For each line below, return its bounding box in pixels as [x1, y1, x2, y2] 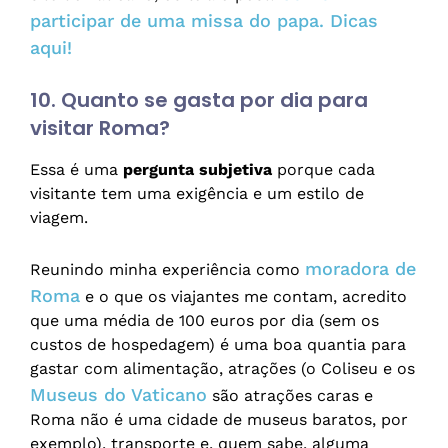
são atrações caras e [207, 386, 373, 406]
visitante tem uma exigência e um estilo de [30, 184, 364, 204]
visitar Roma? [30, 114, 170, 143]
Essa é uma [30, 160, 123, 180]
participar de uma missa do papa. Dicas [30, 10, 378, 32]
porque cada [272, 160, 375, 180]
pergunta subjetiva [123, 160, 272, 180]
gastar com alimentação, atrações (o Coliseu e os [30, 359, 415, 379]
